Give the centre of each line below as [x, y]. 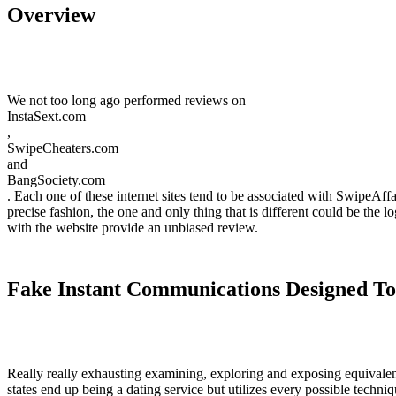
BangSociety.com [56, 179]
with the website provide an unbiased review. [133, 227]
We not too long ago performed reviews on [126, 100]
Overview [51, 15]
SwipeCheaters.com [63, 148]
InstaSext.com [46, 116]
